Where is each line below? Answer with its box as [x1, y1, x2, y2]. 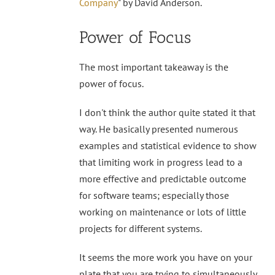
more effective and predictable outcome [79, 172, 246, 185]
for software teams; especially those [79, 189, 229, 202]
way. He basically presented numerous [79, 123, 238, 136]
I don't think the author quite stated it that [79, 106, 255, 119]
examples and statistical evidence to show [79, 139, 257, 152]
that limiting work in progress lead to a [79, 156, 242, 169]
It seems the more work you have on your [79, 251, 252, 264]
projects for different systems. [79, 222, 202, 235]
